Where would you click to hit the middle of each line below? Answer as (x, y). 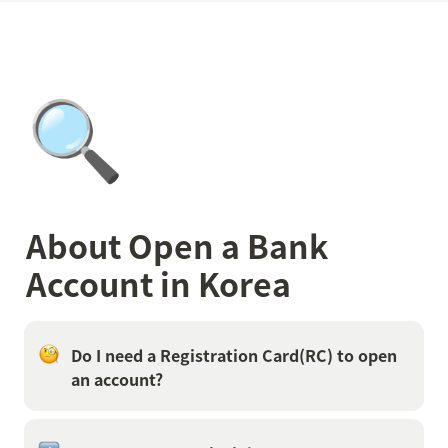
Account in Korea (158, 283)
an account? (117, 379)
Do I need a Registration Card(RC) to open (234, 355)
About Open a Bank (177, 245)
